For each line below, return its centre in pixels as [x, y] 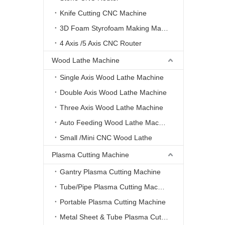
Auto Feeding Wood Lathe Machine [162, 123]
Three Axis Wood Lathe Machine [111, 107]
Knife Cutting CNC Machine [103, 13]
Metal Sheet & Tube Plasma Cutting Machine [165, 217]
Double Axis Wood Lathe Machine [113, 92]
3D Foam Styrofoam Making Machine [165, 28]
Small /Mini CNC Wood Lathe [106, 138]
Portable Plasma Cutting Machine [113, 202]
